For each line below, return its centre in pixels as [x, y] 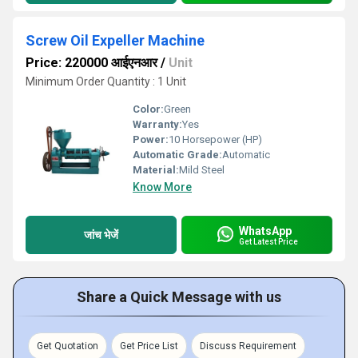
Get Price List [149, 346]
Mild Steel [202, 170]
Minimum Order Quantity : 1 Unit [106, 82]
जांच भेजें [101, 235]
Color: [148, 109]
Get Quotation [68, 346]
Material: [156, 170]
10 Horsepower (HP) [215, 139]
